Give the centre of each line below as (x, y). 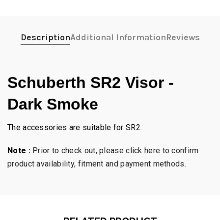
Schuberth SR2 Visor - (91, 83)
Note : (19, 151)
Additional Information (118, 38)
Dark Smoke (55, 104)
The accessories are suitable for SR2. (75, 128)
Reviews (183, 38)
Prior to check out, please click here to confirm (116, 151)
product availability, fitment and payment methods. (97, 164)
